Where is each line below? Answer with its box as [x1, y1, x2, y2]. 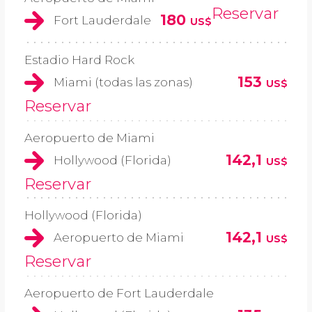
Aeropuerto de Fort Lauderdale [24, 286, 214, 300]
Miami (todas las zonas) [54, 75, 193, 90]
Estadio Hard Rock [24, 53, 134, 68]
